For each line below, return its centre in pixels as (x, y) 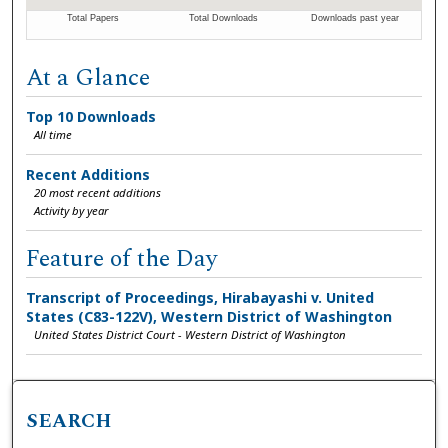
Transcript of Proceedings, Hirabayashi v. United (200, 297)
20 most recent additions (98, 192)
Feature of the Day (122, 258)
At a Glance (88, 77)
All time (53, 134)
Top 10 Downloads (91, 116)
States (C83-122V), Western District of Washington (209, 316)
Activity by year (72, 210)
